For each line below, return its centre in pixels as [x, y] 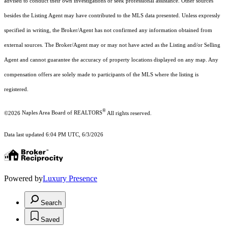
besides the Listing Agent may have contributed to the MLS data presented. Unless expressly [112, 15]
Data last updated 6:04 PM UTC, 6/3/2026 [54, 135]
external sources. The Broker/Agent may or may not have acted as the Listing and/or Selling [112, 45]
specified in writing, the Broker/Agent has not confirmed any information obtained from [108, 30]
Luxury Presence [70, 179]
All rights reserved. [129, 113]
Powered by [23, 179]
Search [51, 203]
